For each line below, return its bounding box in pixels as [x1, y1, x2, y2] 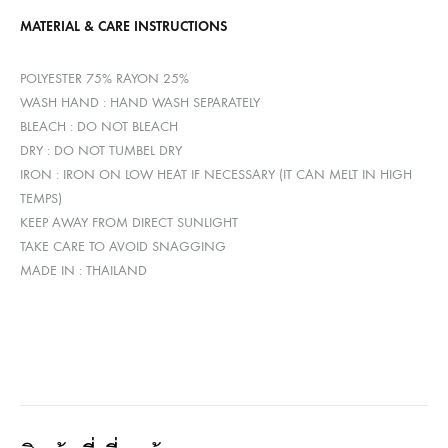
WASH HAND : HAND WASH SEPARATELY [20, 94, 260, 112]
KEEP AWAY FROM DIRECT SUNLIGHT [20, 214, 238, 232]
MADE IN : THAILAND [20, 262, 147, 280]
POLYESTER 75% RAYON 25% [20, 70, 189, 88]
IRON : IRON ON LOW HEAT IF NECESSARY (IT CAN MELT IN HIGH [20, 166, 412, 184]
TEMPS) [20, 190, 62, 208]
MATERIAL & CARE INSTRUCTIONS [20, 16, 227, 35]
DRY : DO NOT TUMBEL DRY [20, 142, 182, 160]
